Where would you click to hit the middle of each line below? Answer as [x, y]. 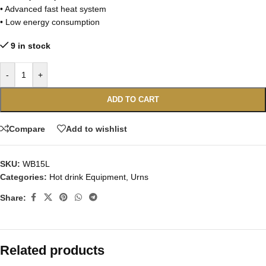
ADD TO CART [133, 99]
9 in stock [31, 46]
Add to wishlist [96, 129]
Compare [27, 129]
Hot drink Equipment [88, 177]
